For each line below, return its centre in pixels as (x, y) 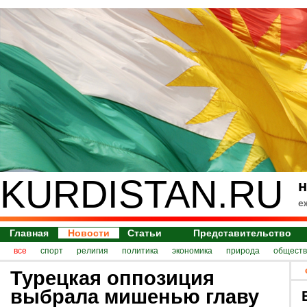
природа (243, 251)
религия (93, 251)
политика (140, 251)
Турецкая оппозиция (112, 278)
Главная (29, 233)
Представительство (243, 233)
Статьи (145, 233)
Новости (89, 233)
